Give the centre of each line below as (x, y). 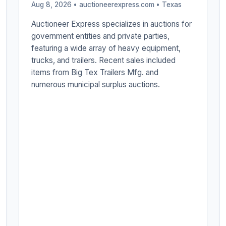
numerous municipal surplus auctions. (96, 85)
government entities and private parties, (101, 36)
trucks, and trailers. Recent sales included (104, 61)
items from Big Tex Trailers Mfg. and (95, 73)
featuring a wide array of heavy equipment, (106, 48)
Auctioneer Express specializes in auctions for (112, 24)
